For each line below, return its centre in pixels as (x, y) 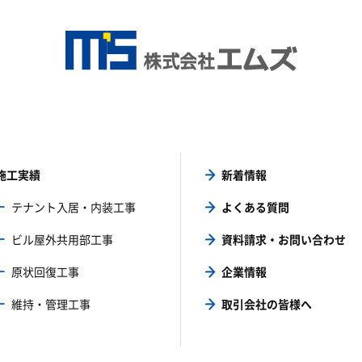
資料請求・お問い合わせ (284, 240)
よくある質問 (255, 207)
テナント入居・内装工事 (74, 207)
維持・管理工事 (51, 304)
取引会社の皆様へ (267, 304)
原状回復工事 (45, 272)
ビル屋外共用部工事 (62, 240)
